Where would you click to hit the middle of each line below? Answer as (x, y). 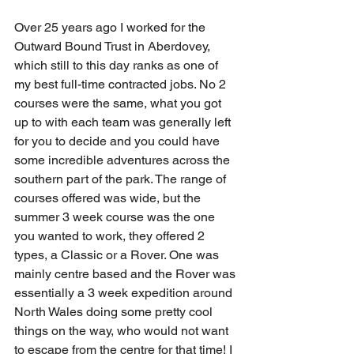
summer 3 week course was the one (116, 217)
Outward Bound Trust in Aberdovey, (114, 46)
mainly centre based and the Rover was (126, 274)
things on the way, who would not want (123, 331)
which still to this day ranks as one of (118, 65)
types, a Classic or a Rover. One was (118, 255)
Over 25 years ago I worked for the (111, 27)
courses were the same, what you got (119, 103)
